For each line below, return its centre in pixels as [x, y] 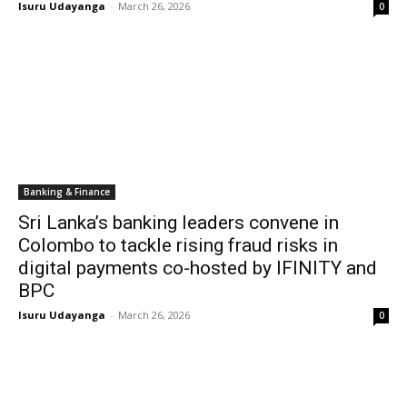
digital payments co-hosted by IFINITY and [198, 268]
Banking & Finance [67, 192]
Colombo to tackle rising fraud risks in [178, 245]
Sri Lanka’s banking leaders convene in [179, 223]
